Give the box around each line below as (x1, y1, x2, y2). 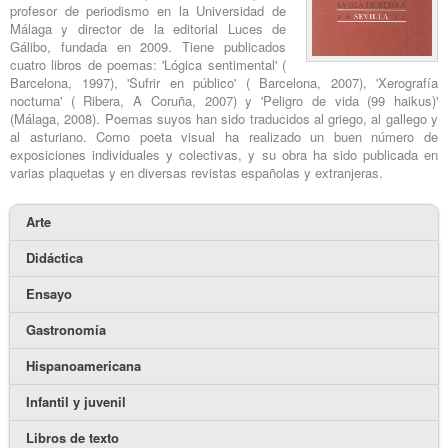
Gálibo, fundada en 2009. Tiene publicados (10, 37, 286, 57)
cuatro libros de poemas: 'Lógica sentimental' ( (10, 55, 286, 75)
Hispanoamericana (26, 355, 141, 375)
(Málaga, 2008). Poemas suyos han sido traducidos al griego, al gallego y (10, 109, 438, 129)
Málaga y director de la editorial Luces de (10, 19, 286, 39)
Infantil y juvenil (26, 391, 126, 411)
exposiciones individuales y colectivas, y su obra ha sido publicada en (10, 145, 438, 165)
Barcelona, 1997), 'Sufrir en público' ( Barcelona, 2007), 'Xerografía (10, 73, 438, 93)
